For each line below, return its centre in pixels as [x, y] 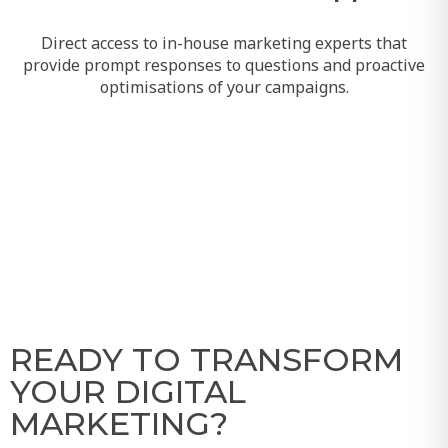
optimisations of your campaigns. [224, 85]
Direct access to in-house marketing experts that [223, 41]
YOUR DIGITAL [127, 391]
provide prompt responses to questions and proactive [223, 63]
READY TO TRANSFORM [206, 359]
